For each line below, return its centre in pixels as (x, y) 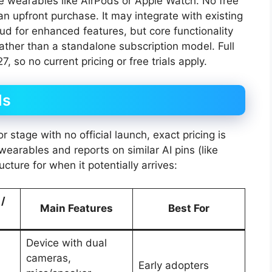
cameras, (48, 258)
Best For (189, 209)
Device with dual (66, 243)
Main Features (76, 209)
